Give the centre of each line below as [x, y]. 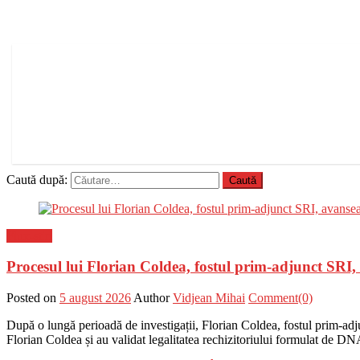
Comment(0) [280, 298]
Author [151, 298]
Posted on [31, 298]
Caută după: [37, 179]
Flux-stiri [29, 235]
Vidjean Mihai [209, 298]
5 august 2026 [95, 298]
